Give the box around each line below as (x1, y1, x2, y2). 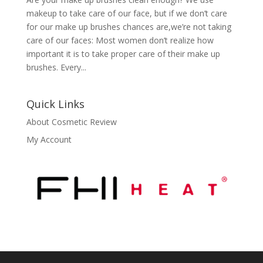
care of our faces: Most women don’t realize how (26, 35, 214, 46)
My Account (26, 134, 72, 145)
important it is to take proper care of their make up (26, 48, 220, 59)
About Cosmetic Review (26, 116, 117, 127)
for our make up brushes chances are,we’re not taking (26, 21, 231, 32)
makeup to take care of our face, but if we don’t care (26, 8, 227, 19)
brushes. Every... (26, 62, 86, 73)
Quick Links (26, 97, 85, 111)
